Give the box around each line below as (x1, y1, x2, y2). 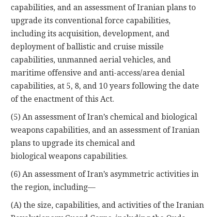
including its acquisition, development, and (11, 29, 170, 38)
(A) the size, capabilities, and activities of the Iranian (11, 200, 204, 210)
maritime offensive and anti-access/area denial (11, 68, 185, 77)
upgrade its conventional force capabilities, (11, 15, 171, 25)
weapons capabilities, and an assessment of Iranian (11, 125, 200, 135)
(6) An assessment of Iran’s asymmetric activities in (11, 169, 199, 179)
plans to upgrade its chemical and (11, 138, 136, 148)
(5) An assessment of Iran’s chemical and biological (11, 112, 198, 122)
